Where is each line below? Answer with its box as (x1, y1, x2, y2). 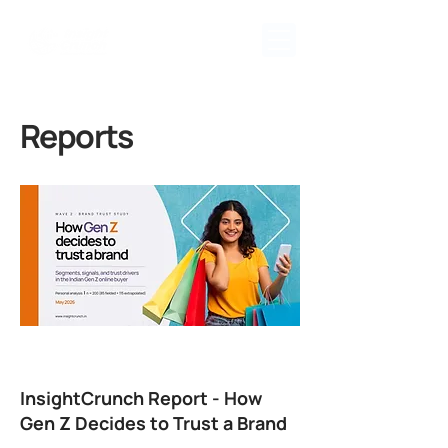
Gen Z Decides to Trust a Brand (20, 411, 287, 435)
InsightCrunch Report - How (20, 386, 262, 410)
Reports (20, 114, 133, 158)
